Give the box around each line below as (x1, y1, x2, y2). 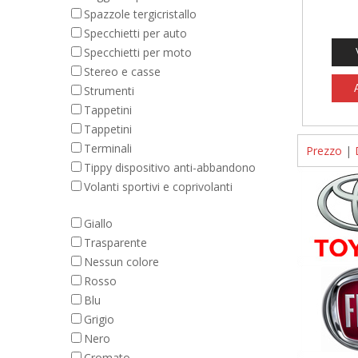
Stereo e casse (84, 64, 161, 79)
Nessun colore (84, 254, 159, 269)
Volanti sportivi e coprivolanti (84, 179, 233, 194)
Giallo (84, 216, 113, 231)
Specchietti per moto (84, 45, 192, 60)
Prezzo (306, 143, 342, 158)
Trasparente (84, 235, 147, 250)
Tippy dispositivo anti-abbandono (84, 160, 256, 175)
